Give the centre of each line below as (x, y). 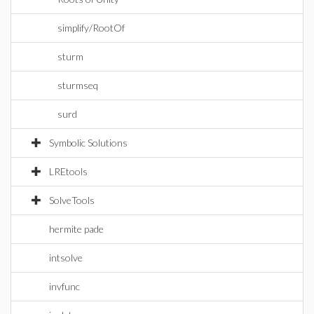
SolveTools (72, 200)
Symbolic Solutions (88, 143)
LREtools (68, 171)
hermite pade (76, 229)
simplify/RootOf (91, 28)
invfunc (64, 286)
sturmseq (78, 85)
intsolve (66, 258)
